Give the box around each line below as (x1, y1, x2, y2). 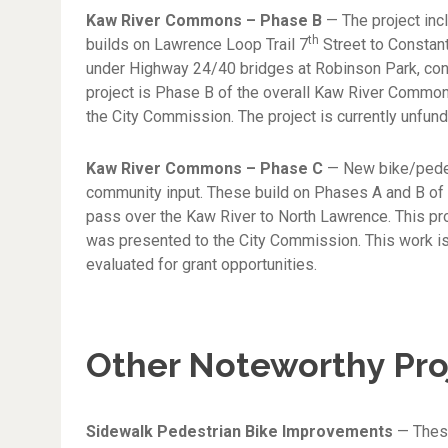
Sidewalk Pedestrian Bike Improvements (86, 422, 394, 441)
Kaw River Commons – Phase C (86, 159, 324, 178)
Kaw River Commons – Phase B (86, 11, 323, 30)
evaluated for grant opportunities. (86, 255, 318, 274)
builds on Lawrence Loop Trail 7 (86, 35, 309, 54)
